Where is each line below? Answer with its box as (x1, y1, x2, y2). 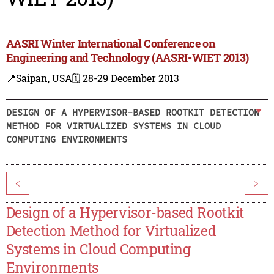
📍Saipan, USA (6, 72, 72, 85)
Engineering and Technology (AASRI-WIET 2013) (6, 50, 249, 65)
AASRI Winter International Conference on (6, 36, 215, 51)
